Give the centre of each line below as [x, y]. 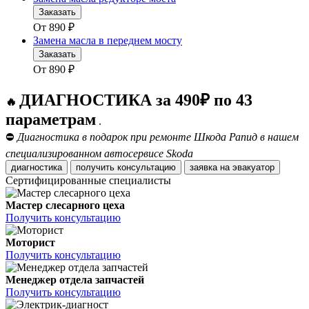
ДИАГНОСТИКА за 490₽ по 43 [136, 100]
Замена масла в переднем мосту [108, 41]
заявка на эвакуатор [253, 168]
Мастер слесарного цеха [65, 206]
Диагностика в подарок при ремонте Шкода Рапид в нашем [158, 137]
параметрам [51, 120]
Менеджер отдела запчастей [75, 280]
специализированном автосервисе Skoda [99, 154]
